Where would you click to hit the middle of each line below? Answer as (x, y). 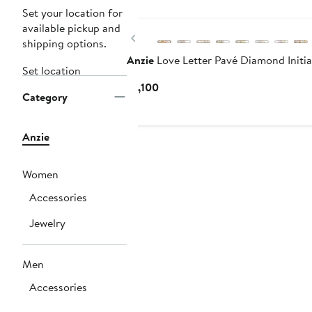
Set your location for (72, 13)
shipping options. (64, 44)
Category (45, 97)
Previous (161, 37)
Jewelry (47, 223)
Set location (52, 71)
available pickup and (71, 28)
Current (177, 87)
